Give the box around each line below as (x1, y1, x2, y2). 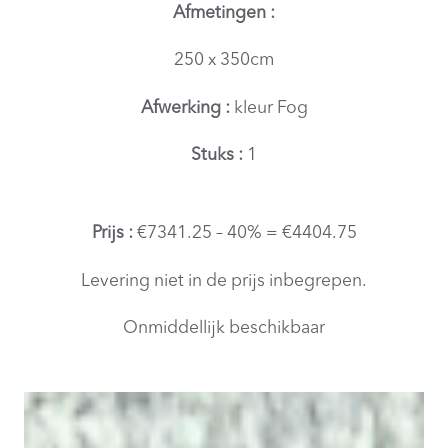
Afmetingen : (173, 4, 275, 22)
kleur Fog (233, 99, 308, 117)
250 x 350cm (174, 52, 274, 69)
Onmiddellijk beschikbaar (123, 320, 325, 337)
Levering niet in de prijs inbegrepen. (81, 272, 367, 290)
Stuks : (191, 147, 247, 164)
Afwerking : (140, 99, 234, 117)
